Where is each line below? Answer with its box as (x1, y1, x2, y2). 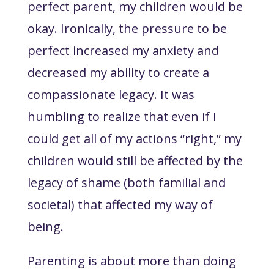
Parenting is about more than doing (27, 252, 236, 269)
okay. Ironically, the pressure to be (27, 20, 227, 37)
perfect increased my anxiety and (27, 42, 219, 59)
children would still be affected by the (27, 152, 243, 169)
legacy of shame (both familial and (27, 174, 226, 191)
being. (27, 218, 67, 235)
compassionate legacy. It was (27, 86, 194, 103)
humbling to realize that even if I (27, 108, 217, 125)
